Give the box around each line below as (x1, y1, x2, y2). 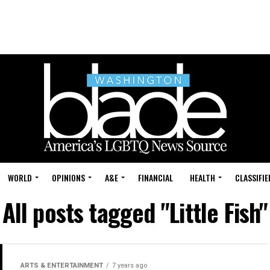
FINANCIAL (138, 171, 173, 184)
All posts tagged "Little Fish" (2, 194, 268, 230)
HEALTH (190, 171, 215, 184)
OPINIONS (52, 171, 85, 184)
